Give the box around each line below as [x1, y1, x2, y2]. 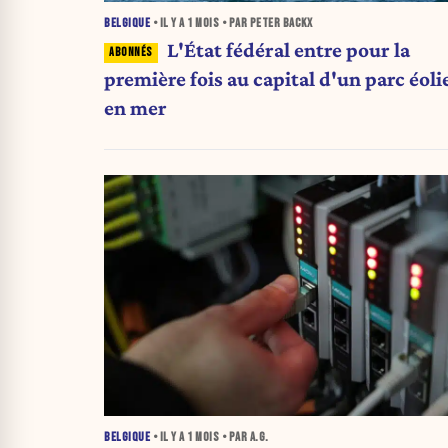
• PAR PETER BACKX [219, 15, 312, 31]
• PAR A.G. [219, 430, 269, 446]
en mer [104, 96, 167, 121]
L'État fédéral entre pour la [166, 38, 410, 63]
